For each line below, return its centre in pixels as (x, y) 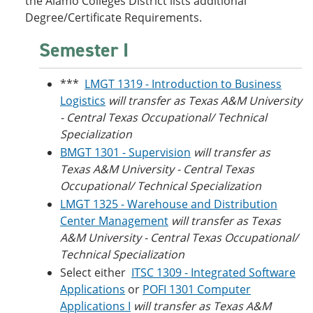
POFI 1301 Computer (197, 289)
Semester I (84, 50)
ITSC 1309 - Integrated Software (213, 272)
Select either (93, 272)
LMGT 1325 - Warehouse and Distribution (169, 204)
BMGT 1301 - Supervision (125, 152)
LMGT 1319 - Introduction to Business (183, 84)
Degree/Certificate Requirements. (114, 17)
